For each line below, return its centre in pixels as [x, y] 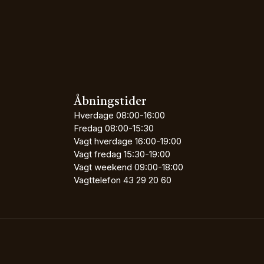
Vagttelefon [98, 180]
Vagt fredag [99, 154]
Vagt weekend [104, 167]
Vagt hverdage [103, 141]
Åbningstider [110, 102]
